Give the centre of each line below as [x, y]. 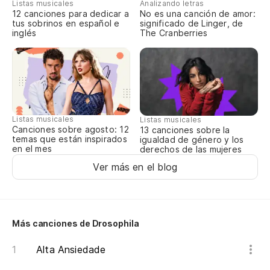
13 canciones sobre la [185, 130]
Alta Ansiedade [71, 250]
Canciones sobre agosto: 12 [71, 130]
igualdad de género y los [192, 140]
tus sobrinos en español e [66, 24]
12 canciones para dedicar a [71, 14]
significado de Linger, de [192, 24]
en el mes [32, 149]
